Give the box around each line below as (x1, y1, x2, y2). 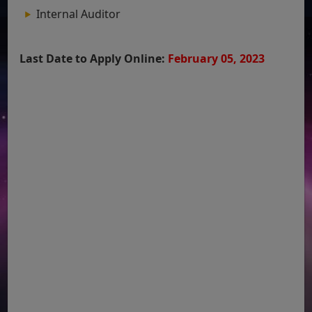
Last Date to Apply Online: (19, 50, 169, 66)
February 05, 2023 (168, 50, 265, 66)
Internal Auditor (36, 6, 124, 22)
